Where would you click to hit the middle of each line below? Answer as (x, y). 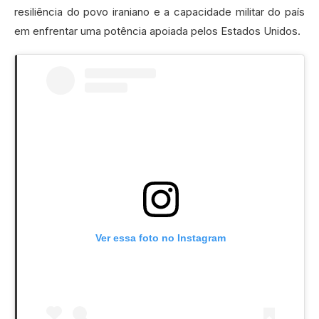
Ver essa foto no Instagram (161, 237)
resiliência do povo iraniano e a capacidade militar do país (159, 12)
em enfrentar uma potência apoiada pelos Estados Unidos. (157, 31)
